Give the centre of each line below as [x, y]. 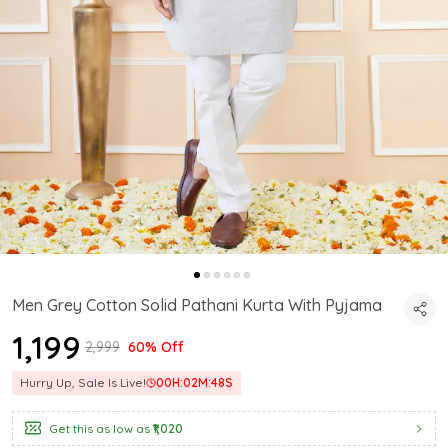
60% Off [156, 347]
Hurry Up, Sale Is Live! [83, 383]
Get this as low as [99, 429]
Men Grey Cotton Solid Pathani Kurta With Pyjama [197, 305]
